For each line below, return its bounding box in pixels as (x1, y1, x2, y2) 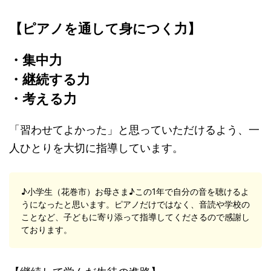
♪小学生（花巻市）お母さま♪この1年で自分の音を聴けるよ (21, 186, 249, 197)
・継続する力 (9, 71, 90, 88)
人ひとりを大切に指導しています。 (9, 142, 183, 155)
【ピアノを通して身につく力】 (9, 21, 201, 37)
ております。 (21, 224, 72, 235)
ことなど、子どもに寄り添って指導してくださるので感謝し (21, 212, 250, 223)
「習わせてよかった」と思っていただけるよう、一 (9, 123, 260, 137)
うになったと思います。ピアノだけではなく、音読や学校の (21, 199, 250, 210)
